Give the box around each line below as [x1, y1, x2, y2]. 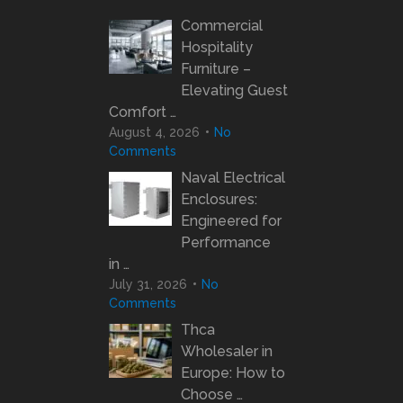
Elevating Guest [180, 81, 288, 99]
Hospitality [180, 38, 253, 56]
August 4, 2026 [108, 124, 200, 139]
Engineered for [180, 211, 282, 229]
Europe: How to [180, 363, 285, 381]
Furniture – [180, 59, 251, 77]
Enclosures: [180, 190, 257, 208]
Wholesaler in [180, 342, 273, 360]
